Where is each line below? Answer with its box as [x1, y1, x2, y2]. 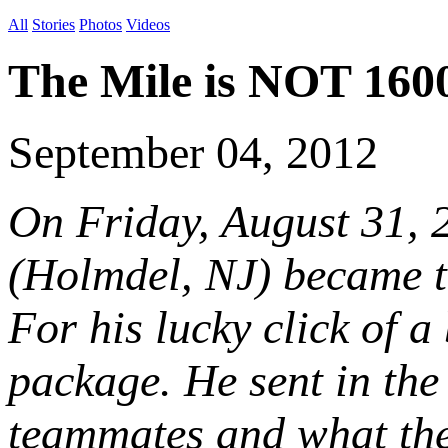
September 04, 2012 [8, 127, 378, 179]
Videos [126, 16, 170, 33]
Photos [79, 16, 122, 33]
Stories [32, 16, 75, 33]
